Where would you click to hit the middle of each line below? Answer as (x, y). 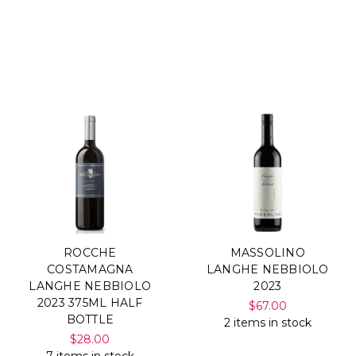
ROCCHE (90, 252)
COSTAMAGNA (90, 269)
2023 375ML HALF (90, 302)
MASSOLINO (267, 252)
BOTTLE (90, 319)
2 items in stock (267, 322)
